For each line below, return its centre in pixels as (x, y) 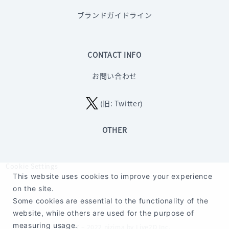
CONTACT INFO (114, 55)
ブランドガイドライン (114, 15)
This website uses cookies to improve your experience (113, 176)
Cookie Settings (32, 166)
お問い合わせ (114, 75)
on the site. (33, 188)
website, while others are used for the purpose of (104, 213)
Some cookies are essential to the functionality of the (111, 201)
